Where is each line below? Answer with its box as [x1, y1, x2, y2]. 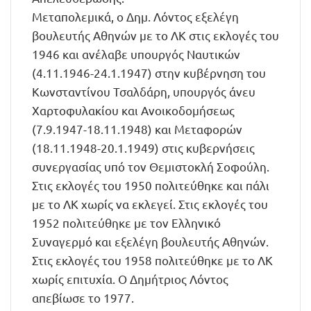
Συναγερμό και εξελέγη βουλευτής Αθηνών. [32, 234, 269, 249]
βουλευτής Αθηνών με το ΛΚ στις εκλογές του [32, 28, 279, 42]
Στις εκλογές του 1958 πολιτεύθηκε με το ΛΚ [32, 253, 273, 267]
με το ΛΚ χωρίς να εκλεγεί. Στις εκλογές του [32, 196, 268, 211]
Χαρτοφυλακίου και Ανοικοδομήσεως [32, 103, 235, 117]
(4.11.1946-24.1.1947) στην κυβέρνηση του [32, 65, 266, 80]
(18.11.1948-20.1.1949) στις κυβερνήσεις [32, 140, 255, 155]
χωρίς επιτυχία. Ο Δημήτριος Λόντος [32, 271, 228, 286]
